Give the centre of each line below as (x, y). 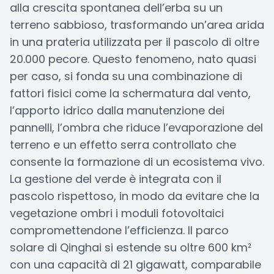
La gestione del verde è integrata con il (116, 179)
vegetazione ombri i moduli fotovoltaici (117, 213)
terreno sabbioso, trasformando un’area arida (137, 25)
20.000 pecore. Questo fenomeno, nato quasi (133, 59)
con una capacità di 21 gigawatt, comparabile (135, 265)
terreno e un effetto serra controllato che (123, 145)
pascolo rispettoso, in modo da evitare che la (135, 196)
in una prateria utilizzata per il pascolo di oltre (135, 42)
